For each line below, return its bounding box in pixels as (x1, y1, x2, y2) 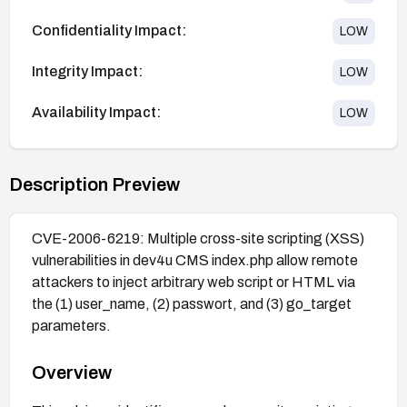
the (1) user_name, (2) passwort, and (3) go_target (32, 295, 352, 312)
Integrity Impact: (32, 64, 143, 80)
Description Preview (9, 174, 180, 194)
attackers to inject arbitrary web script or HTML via (32, 273, 355, 290)
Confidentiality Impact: (32, 23, 186, 39)
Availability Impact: (32, 104, 161, 121)
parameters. (32, 317, 111, 333)
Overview (32, 362, 112, 382)
